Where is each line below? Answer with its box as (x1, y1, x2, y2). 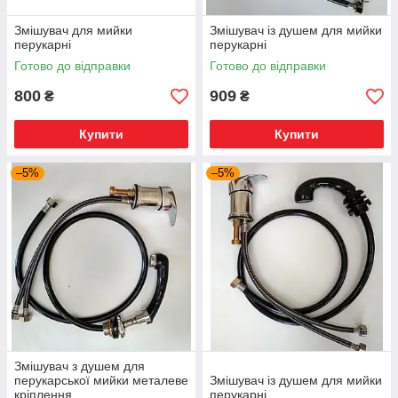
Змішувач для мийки (14, 23, 132, 37)
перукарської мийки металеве (14, 373, 188, 387)
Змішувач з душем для (14, 359, 145, 373)
